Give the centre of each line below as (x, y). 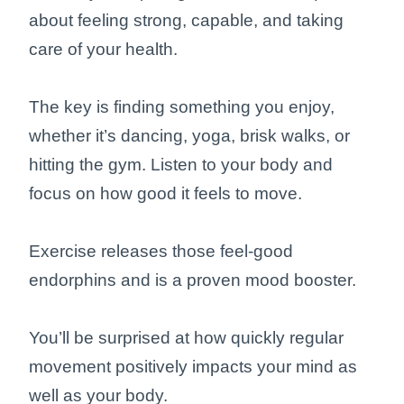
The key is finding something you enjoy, (182, 107)
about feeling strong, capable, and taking (186, 21)
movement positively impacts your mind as (193, 367)
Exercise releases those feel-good (161, 252)
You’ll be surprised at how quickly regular (186, 338)
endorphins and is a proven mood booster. (195, 280)
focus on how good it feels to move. (168, 194)
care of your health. (106, 50)
